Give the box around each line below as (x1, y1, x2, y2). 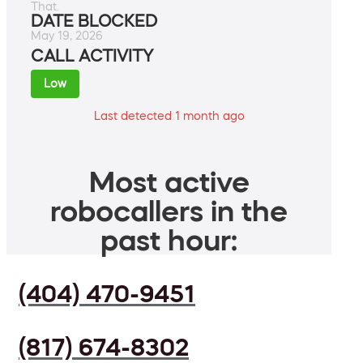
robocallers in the (50, 196, 288, 226)
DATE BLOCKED (31, 13, 157, 30)
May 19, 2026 (31, 30, 103, 42)
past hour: (100, 225, 237, 255)
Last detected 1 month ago (93, 110, 245, 122)
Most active (88, 167, 250, 197)
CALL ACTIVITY (31, 48, 153, 65)
